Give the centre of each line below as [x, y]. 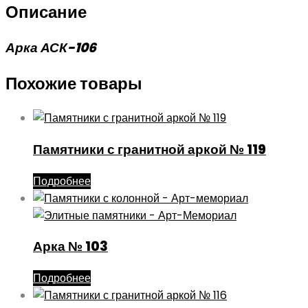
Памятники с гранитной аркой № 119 [150, 149]
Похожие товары [74, 84]
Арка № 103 [70, 247]
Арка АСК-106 [51, 48]
